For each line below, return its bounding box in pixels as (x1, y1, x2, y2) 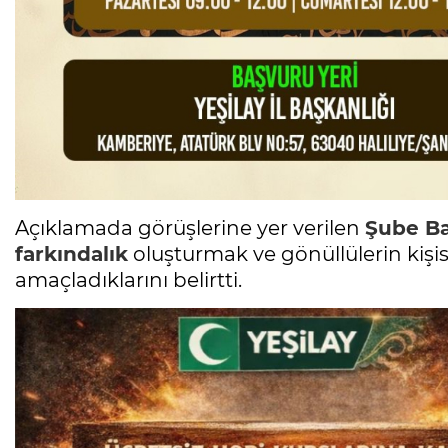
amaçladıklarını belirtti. (15, 267, 242, 292)
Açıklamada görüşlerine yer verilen (15, 215, 365, 240)
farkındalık (15, 241, 128, 266)
